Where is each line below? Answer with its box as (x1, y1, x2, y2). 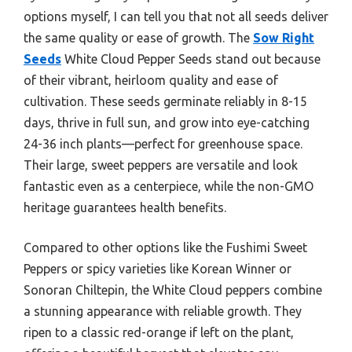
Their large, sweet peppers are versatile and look (24, 157, 298, 172)
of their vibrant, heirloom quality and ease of (24, 72, 278, 87)
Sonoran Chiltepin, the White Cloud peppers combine (24, 282, 322, 297)
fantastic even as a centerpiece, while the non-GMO (24, 178, 313, 193)
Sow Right (253, 30, 314, 45)
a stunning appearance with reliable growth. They (24, 303, 302, 318)
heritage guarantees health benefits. (24, 200, 226, 214)
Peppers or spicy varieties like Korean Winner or (24, 261, 291, 276)
